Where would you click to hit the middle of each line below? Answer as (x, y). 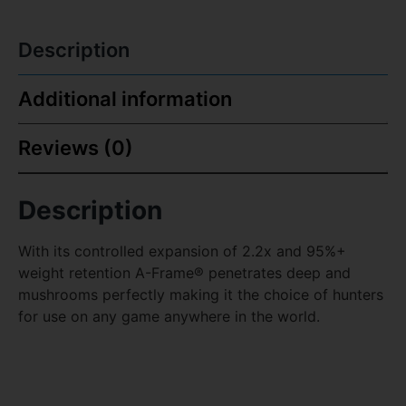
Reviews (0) (76, 148)
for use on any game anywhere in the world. (169, 317)
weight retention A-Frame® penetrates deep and (184, 273)
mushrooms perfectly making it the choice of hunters (201, 295)
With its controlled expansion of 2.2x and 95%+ (182, 251)
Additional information (125, 99)
